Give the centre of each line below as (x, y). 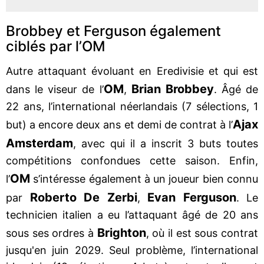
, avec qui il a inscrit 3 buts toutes (166, 143)
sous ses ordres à (52, 233)
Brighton (121, 232)
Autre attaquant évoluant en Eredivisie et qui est (132, 71)
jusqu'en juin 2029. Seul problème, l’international (132, 250)
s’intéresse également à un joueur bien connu (144, 179)
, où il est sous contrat (202, 233)
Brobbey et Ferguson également (113, 31)
